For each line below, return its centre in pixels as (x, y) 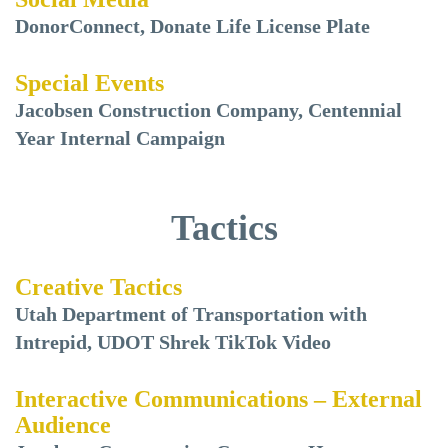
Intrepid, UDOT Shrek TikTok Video (173, 342)
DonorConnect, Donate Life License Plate (192, 26)
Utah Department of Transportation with (191, 314)
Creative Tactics (98, 287)
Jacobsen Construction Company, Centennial (208, 110)
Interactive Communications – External (218, 399)
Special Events (89, 83)
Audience (63, 425)
